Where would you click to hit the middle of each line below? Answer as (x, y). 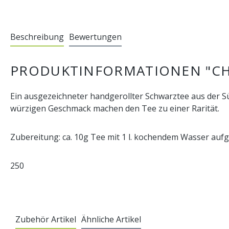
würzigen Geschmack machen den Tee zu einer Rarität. (115, 108)
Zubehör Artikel (46, 219)
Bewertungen (95, 37)
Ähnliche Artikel (111, 219)
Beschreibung (37, 37)
